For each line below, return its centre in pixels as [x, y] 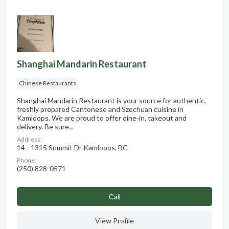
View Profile [114, 220]
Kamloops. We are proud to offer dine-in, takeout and [102, 118]
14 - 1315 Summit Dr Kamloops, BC [72, 147]
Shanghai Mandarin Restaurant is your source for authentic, [111, 100]
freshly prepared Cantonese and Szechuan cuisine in [100, 109]
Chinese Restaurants [48, 83]
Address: [29, 139]
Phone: [27, 160]
